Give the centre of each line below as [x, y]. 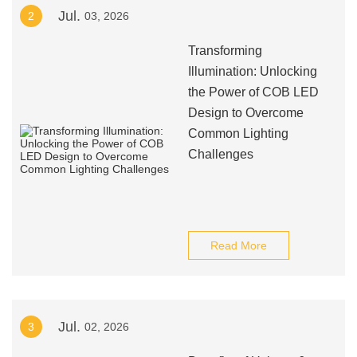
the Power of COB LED [253, 92]
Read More [238, 245]
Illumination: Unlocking [252, 71]
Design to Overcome [245, 113]
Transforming [225, 51]
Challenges [220, 154]
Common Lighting [238, 133]
